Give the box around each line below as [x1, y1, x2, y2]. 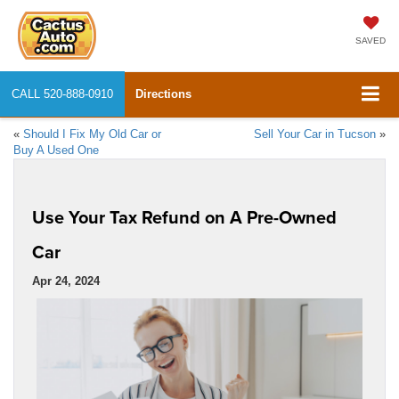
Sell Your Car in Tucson [254, 126, 376, 141]
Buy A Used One [13, 142, 99, 157]
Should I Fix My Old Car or [23, 126, 161, 141]
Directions [135, 87, 191, 101]
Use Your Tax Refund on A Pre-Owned [32, 203, 337, 230]
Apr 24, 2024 [32, 273, 100, 288]
